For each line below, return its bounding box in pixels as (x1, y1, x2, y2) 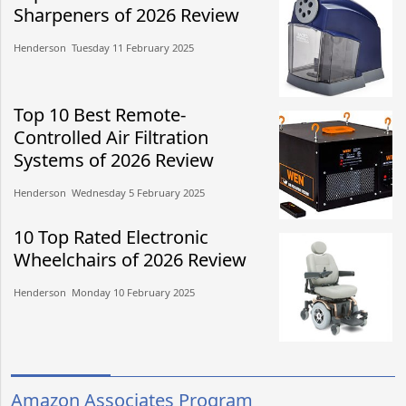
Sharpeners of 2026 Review (14, 2, 239, 27)
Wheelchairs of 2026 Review (14, 246, 246, 272)
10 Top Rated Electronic (14, 224, 208, 249)
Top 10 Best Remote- (14, 101, 186, 127)
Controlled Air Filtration (14, 124, 208, 150)
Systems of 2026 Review (14, 147, 214, 172)
